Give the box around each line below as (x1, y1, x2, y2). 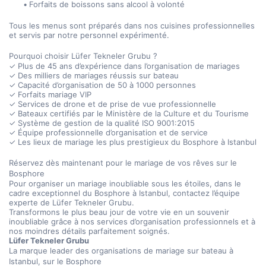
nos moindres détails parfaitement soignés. (9, 226, 170, 236)
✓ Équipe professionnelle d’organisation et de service (9, 128, 208, 137)
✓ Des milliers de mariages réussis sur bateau (9, 71, 179, 80)
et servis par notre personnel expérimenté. (9, 30, 169, 40)
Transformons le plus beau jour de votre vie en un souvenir (9, 207, 229, 217)
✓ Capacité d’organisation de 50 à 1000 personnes (9, 80, 196, 90)
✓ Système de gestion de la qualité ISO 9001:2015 (9, 118, 195, 128)
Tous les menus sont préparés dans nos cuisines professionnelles (9, 21, 255, 30)
